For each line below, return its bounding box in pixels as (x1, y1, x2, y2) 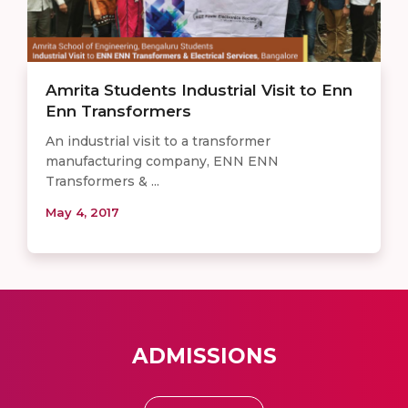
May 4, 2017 (46, 204, 119, 219)
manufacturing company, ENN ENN (46, 152, 279, 169)
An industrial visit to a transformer (46, 132, 270, 149)
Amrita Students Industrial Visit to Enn (46, 80, 352, 99)
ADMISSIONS (131, 342, 277, 369)
